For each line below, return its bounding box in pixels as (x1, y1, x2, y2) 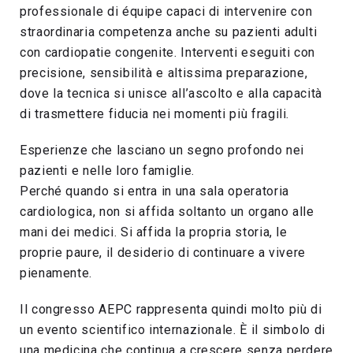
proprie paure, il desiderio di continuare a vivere (20, 245, 307, 261)
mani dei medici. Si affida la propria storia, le (20, 225, 288, 240)
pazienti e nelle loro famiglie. (20, 163, 195, 179)
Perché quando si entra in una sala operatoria (20, 184, 289, 199)
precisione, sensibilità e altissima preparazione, (20, 65, 308, 81)
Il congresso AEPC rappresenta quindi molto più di (20, 302, 322, 318)
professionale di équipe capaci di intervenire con (20, 4, 313, 20)
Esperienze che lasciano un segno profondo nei (20, 143, 304, 158)
